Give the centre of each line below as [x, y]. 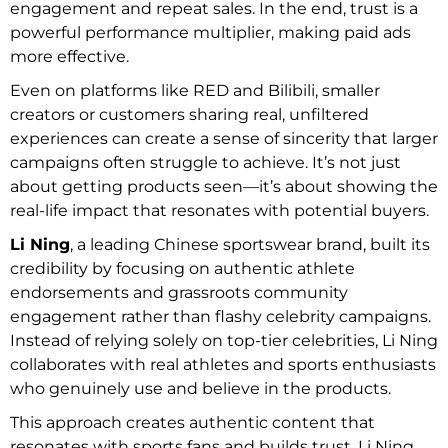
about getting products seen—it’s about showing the [224, 186]
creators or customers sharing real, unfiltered [189, 114]
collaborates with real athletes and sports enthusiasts [223, 364]
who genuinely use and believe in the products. [202, 388]
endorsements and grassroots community [179, 292]
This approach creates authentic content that [192, 422]
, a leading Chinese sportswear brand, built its [250, 244]
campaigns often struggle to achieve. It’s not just [205, 162]
